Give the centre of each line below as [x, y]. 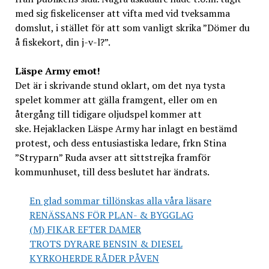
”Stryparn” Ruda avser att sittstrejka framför [113, 158]
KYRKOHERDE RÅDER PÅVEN [94, 258]
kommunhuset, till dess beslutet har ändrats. [112, 172]
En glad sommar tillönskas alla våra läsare [120, 201]
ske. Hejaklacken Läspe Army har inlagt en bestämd [126, 129]
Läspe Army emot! [57, 71]
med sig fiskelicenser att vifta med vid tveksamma [122, 14]
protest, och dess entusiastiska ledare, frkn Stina [120, 143]
